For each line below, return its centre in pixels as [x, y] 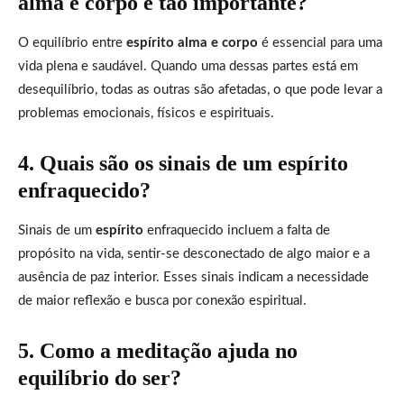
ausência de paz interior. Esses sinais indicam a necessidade [193, 277]
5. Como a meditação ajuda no [158, 350]
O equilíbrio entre [72, 42]
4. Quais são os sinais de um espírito [183, 163]
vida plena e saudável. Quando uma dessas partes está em [188, 66]
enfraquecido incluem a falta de [237, 230]
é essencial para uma [320, 42]
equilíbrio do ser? [100, 377]
